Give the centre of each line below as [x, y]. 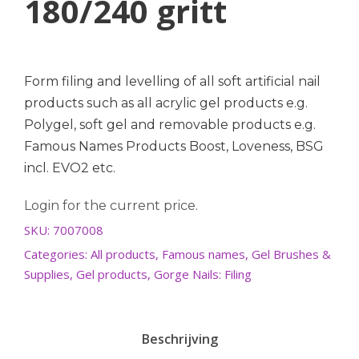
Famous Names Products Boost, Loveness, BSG [174, 147]
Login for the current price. [111, 206]
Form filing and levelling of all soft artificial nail [172, 82]
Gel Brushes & [291, 254]
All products [123, 254]
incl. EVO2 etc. [70, 168]
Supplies [47, 274]
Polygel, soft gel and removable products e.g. [170, 125]
